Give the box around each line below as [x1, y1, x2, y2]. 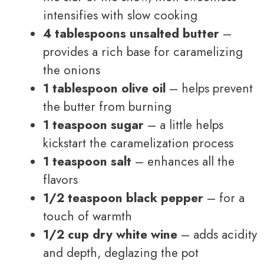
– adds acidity [177, 225, 257, 243]
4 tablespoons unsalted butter [43, 24, 219, 42]
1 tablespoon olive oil [43, 79, 166, 97]
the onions [43, 61, 100, 79]
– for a [203, 189, 245, 207]
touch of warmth [43, 207, 132, 225]
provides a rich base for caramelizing [43, 42, 243, 61]
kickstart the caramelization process [43, 134, 233, 152]
